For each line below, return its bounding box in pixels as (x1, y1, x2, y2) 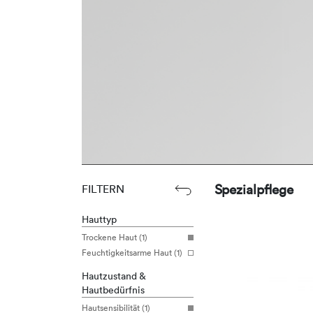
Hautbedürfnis (82, 283, 145, 297)
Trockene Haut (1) (82, 231, 147, 244)
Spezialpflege (214, 180, 293, 198)
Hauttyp (82, 212, 117, 226)
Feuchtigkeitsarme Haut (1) (82, 246, 182, 259)
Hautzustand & (82, 269, 146, 283)
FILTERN (82, 182, 124, 196)
